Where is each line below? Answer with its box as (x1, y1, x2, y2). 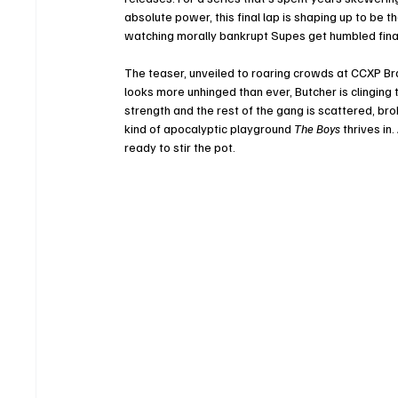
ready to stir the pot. (124, 139, 236, 155)
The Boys (294, 120, 341, 136)
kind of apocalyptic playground (124, 120, 295, 136)
